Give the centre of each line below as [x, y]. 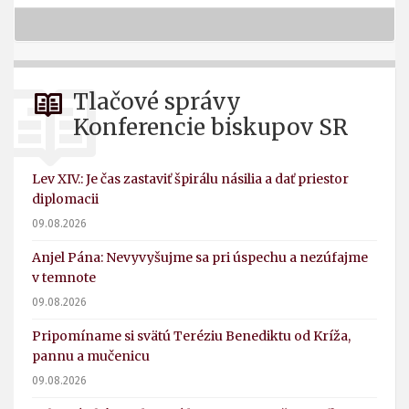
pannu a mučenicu [91, 357]
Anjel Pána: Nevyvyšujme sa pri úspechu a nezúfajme [200, 258]
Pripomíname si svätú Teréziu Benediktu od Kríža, [191, 336]
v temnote [64, 278]
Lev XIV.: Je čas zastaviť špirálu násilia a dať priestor [190, 179]
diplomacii [65, 199]
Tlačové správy [157, 102]
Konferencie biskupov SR [210, 128]
